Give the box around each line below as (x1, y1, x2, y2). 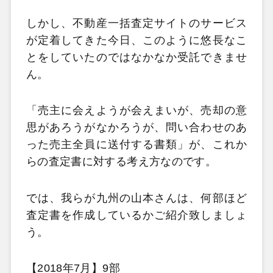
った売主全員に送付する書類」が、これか (26, 138, 247, 151)
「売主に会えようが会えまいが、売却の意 (26, 104, 247, 117)
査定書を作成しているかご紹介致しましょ (26, 208, 247, 221)
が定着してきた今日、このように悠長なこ (26, 34, 247, 46)
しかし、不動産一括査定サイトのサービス (26, 16, 247, 29)
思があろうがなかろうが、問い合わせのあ (26, 121, 247, 134)
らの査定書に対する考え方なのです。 (26, 155, 217, 168)
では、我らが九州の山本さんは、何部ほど (26, 191, 247, 204)
